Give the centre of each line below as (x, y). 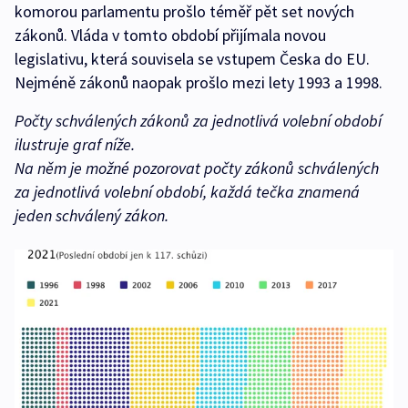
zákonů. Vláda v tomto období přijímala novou (170, 36)
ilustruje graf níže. (75, 145)
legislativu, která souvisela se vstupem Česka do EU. (192, 59)
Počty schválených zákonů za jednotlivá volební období (198, 121)
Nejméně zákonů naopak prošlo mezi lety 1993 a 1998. (199, 83)
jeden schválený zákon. (92, 216)
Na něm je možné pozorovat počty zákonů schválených (197, 168)
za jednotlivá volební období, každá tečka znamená (187, 192)
